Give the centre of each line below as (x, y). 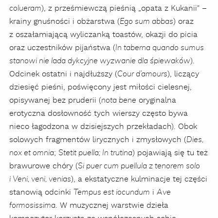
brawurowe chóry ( (44, 166)
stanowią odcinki (41, 192)
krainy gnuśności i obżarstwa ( (64, 21)
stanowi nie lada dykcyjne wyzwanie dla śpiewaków (100, 61)
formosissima (32, 205)
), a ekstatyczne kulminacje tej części (139, 179)
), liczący (183, 74)
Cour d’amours (142, 74)
